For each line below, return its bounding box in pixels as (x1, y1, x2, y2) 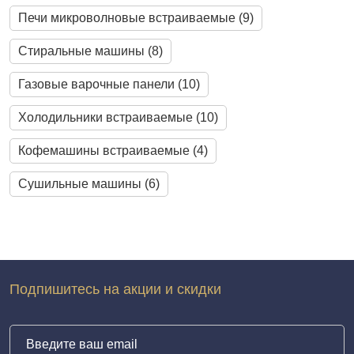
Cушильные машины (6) (18, 177, 160, 190)
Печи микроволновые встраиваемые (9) (18, 11, 254, 24)
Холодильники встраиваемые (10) (18, 111, 218, 124)
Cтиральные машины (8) (18, 44, 163, 58)
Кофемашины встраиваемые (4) (18, 144, 208, 157)
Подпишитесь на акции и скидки (9, 281, 221, 297)
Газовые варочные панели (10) (18, 77, 200, 91)
